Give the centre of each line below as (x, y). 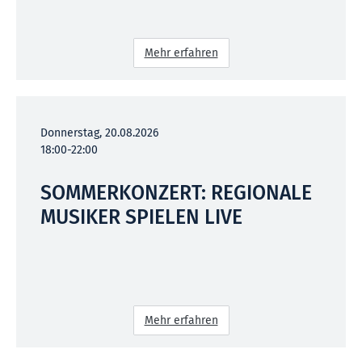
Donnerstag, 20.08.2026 (99, 133)
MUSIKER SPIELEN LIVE (141, 217)
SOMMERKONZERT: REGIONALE (176, 193)
